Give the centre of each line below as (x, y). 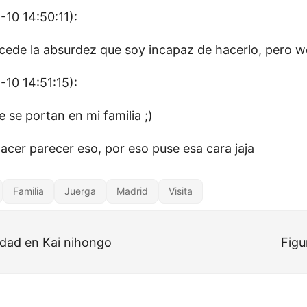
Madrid (132, 191)
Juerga (80, 191)
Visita (181, 191)
